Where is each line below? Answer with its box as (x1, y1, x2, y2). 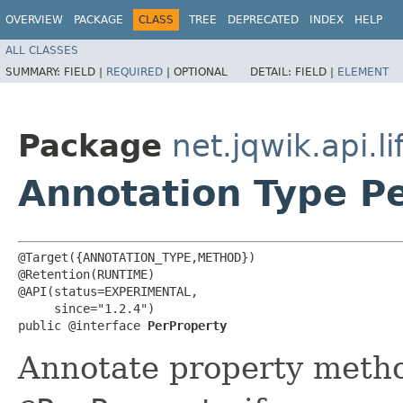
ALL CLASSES (5, 43, 78, 57)
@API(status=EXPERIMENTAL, (18, 283, 198, 299)
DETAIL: (250, 65, 295, 78)
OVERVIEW (5, 13, 63, 26)
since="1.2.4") (18, 300, 155, 316)
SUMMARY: (5, 65, 64, 78)
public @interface (18, 318, 148, 333)
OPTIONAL (174, 65, 228, 78)
